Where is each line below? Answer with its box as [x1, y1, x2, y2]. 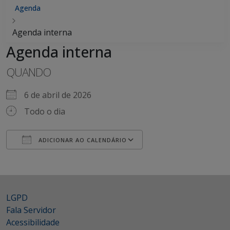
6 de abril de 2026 [24, 89, 100, 101]
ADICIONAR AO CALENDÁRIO [36, 136, 127, 144]
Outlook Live [125, 153, 174, 164]
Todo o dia [24, 106, 65, 117]
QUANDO [6, 64, 51, 80]
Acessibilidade [6, 217, 60, 228]
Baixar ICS [24, 153, 63, 164]
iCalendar [74, 153, 111, 164]
